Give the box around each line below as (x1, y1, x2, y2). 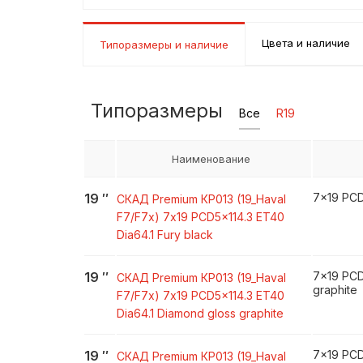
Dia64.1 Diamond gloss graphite (117, 306, 284, 320)
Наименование (171, 152, 250, 165)
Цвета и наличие (262, 36, 350, 49)
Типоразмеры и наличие (100, 38, 228, 51)
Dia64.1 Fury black (117, 228, 213, 241)
